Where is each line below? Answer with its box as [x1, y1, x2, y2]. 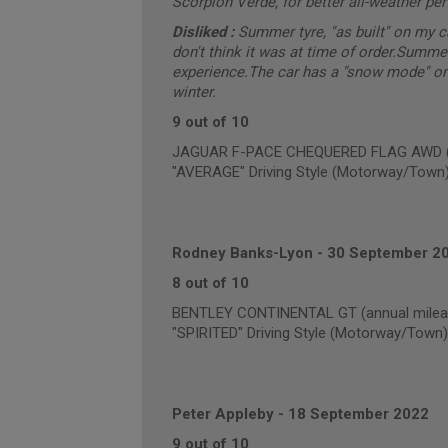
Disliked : [171, 23, 238, 41]
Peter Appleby [171, 405, 274, 423]
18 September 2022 [287, 405, 429, 423]
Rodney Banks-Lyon [171, 244, 313, 262]
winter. [171, 83, 216, 101]
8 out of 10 [171, 274, 249, 292]
